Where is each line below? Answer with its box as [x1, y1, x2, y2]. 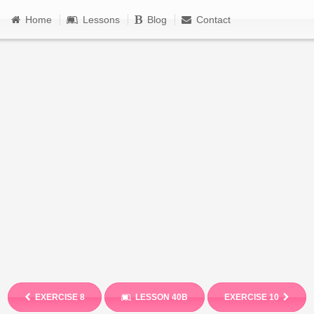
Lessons [83, 14, 121, 25]
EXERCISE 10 [269, 292, 279, 302]
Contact [196, 14, 231, 25]
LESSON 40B [172, 292, 188, 302]
